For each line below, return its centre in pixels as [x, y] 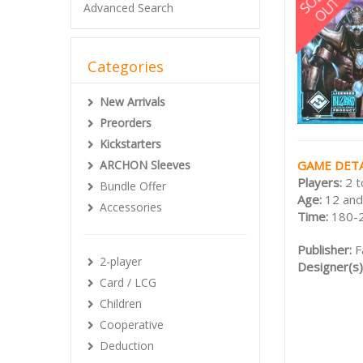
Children [121, 303]
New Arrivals [132, 102]
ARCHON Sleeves [145, 165]
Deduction [127, 346]
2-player [121, 261]
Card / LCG [128, 282]
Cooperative [132, 325]
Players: [321, 182]
